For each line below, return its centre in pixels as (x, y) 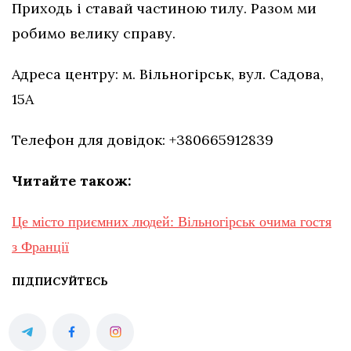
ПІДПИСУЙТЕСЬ (60, 281)
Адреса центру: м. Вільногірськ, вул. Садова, (168, 74)
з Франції (40, 246)
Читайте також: (72, 180)
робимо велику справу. (94, 33)
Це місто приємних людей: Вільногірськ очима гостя (172, 221)
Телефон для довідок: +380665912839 (143, 139)
